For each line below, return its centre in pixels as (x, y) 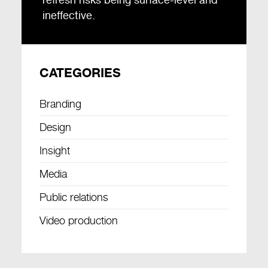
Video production (78, 220)
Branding (60, 103)
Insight (54, 150)
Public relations (74, 197)
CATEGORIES (80, 72)
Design (55, 127)
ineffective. (68, 15)
